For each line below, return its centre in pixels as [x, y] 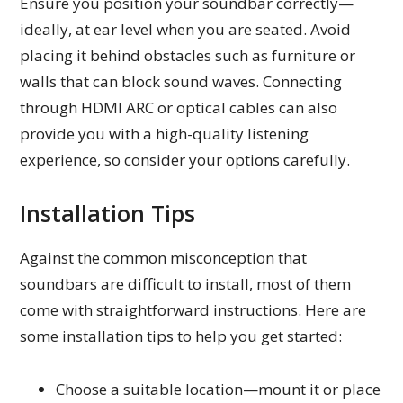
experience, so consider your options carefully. [185, 159]
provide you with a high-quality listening [165, 133]
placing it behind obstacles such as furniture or [188, 55]
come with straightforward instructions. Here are [193, 309]
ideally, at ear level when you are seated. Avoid [186, 29]
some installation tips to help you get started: [181, 336]
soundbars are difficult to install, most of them [186, 283]
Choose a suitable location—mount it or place [219, 389]
